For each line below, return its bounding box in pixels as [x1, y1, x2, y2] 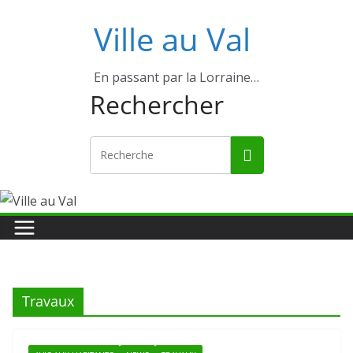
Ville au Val [94, 17, 251, 61]
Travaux [22, 292, 74, 310]
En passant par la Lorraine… [94, 69, 259, 86]
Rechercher [89, 87, 224, 121]
